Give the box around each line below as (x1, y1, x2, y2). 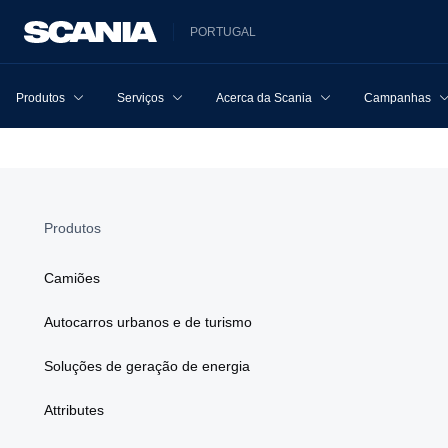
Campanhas (364, 91, 431, 105)
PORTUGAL (190, 24, 257, 39)
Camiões (44, 270, 100, 286)
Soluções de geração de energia (44, 358, 250, 374)
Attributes (44, 402, 104, 418)
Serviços (117, 91, 164, 105)
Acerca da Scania (216, 91, 312, 105)
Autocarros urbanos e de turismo (44, 314, 252, 330)
